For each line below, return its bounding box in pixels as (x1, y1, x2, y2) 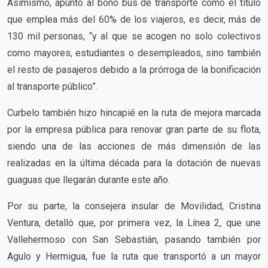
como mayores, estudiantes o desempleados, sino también (7, 47, 261, 59)
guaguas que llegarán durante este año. (7, 173, 170, 185)
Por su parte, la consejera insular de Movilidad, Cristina (7, 200, 261, 212)
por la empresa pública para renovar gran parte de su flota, (7, 123, 261, 135)
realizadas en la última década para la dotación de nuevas (7, 157, 261, 169)
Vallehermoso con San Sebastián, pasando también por (7, 233, 261, 245)
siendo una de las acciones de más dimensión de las (7, 140, 261, 152)
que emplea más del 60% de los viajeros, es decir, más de (7, 13, 261, 25)
